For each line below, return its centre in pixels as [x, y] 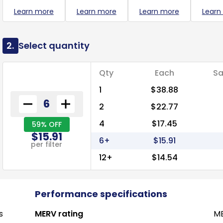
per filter [47, 144]
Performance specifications [101, 194]
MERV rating [59, 214]
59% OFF [47, 124]
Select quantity [54, 46]
